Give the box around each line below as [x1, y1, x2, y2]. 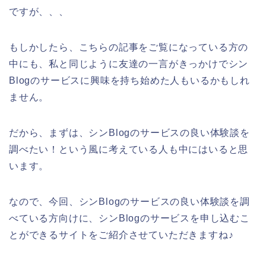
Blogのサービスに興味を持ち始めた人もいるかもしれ [9, 75, 250, 85]
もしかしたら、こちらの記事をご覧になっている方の [9, 42, 249, 52]
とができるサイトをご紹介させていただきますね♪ [9, 229, 234, 240]
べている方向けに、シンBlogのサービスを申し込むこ [9, 213, 250, 223]
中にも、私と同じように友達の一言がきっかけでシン [9, 58, 249, 69]
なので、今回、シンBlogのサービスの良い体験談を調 [9, 196, 250, 207]
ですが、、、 [9, 6, 69, 17]
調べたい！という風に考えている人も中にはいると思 [9, 144, 249, 154]
